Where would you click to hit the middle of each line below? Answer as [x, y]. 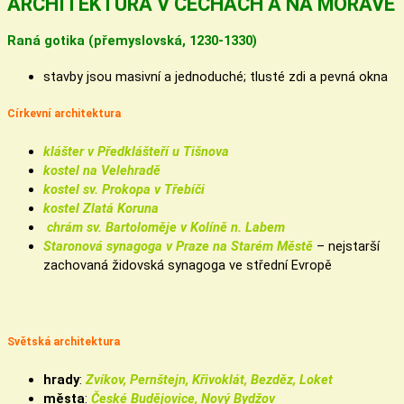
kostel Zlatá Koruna [101, 208]
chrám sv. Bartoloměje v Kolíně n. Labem [164, 227]
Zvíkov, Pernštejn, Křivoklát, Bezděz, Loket [209, 379]
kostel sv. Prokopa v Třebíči [124, 189]
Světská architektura [64, 342]
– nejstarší [346, 246]
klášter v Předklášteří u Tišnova [136, 151]
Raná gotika [46, 40]
